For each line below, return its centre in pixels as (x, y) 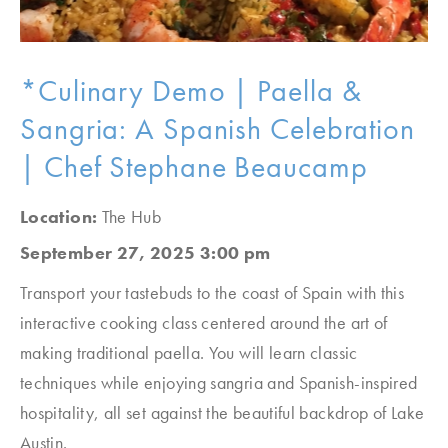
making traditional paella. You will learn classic (189, 352)
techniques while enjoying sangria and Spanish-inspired (219, 382)
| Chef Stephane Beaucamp (194, 167)
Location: (61, 216)
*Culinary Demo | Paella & (191, 91)
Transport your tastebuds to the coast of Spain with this (212, 292)
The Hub (131, 216)
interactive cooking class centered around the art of (204, 322)
